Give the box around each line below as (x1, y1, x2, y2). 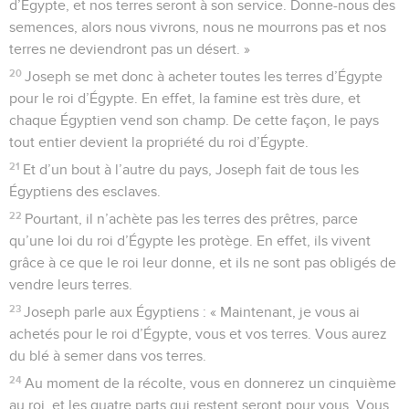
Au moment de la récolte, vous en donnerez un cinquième (25, 375, 397, 391)
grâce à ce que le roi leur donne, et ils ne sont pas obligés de (9, 255, 396, 270)
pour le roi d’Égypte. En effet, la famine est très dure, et (9, 90, 361, 106)
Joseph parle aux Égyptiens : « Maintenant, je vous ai (24, 304, 361, 320)
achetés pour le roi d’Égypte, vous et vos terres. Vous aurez (9, 326, 387, 341)
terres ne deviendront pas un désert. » (9, 41, 250, 57)
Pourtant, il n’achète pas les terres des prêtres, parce (25, 211, 359, 226)
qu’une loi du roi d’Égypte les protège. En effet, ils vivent (9, 233, 371, 248)
